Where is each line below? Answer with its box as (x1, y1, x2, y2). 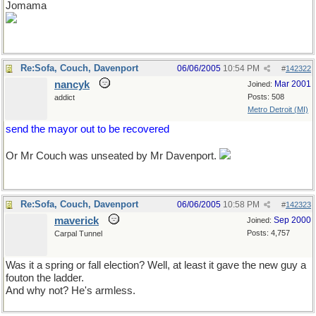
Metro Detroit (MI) (248, 105, 308, 114)
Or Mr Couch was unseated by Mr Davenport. (6, 150, 219, 162)
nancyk (54, 79, 90, 90)
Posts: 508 (248, 92, 284, 101)
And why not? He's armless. (6, 285, 135, 296)
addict (54, 93, 75, 102)
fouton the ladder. (6, 272, 84, 284)
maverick (54, 215, 99, 226)
